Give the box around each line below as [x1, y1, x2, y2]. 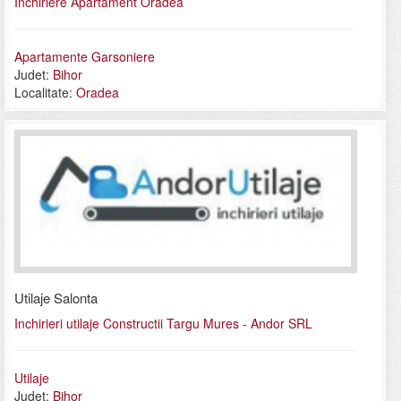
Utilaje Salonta [14, 287, 98, 307]
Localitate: [14, 82, 76, 101]
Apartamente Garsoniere [14, 47, 155, 65]
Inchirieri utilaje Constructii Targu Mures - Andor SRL [14, 313, 312, 332]
